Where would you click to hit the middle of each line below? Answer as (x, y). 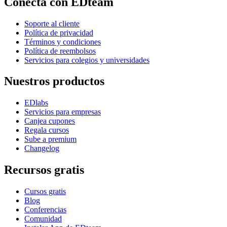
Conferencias (45, 210)
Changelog (42, 148)
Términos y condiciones (63, 42)
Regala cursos (47, 130)
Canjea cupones (50, 121)
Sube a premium (50, 139)
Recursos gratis (44, 170)
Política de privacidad (59, 32)
